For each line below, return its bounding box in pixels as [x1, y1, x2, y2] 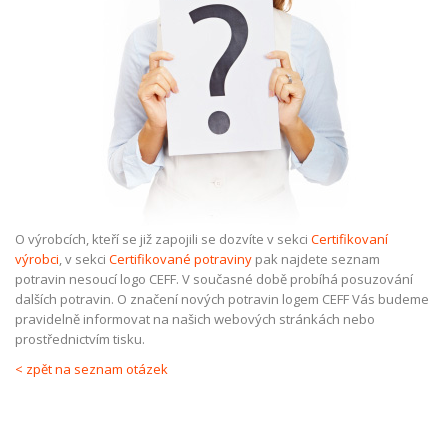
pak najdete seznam [252, 250, 380, 268]
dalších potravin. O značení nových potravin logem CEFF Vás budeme [15, 290, 429, 308]
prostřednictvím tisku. [15, 330, 145, 348]
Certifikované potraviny [109, 250, 252, 268]
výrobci [15, 250, 59, 268]
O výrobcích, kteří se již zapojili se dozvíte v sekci [15, 230, 311, 248]
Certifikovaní [311, 230, 388, 248]
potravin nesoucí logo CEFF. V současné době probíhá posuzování [15, 270, 413, 288]
